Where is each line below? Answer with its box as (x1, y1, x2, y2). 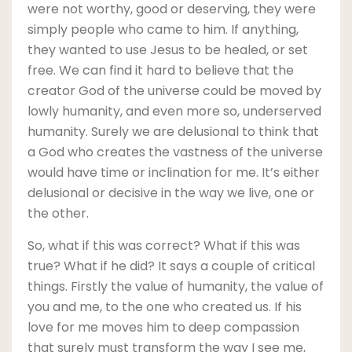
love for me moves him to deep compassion (27, 317, 299, 336)
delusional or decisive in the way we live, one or (27, 183, 314, 202)
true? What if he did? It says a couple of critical (27, 256, 315, 275)
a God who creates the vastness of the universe (27, 142, 323, 161)
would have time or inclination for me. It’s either (27, 163, 320, 181)
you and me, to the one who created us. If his (27, 297, 302, 316)
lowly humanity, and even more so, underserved (27, 101, 321, 120)
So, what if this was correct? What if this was (27, 236, 300, 255)
